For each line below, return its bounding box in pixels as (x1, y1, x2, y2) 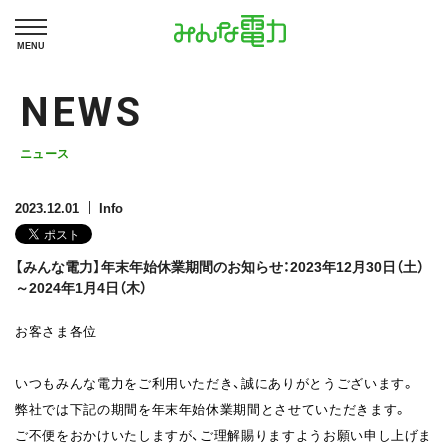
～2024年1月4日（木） (15, 277, 147, 297)
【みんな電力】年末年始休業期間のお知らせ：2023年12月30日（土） (15, 256, 424, 276)
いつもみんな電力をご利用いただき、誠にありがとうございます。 (15, 373, 416, 392)
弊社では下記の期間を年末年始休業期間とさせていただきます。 (15, 399, 408, 418)
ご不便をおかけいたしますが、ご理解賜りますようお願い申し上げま (15, 425, 433, 444)
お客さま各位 (15, 321, 97, 340)
